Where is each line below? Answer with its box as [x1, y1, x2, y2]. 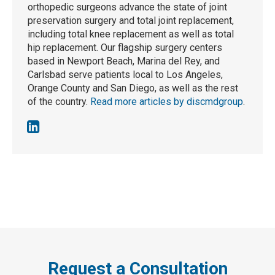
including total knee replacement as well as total [28, 28, 234, 40]
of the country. [28, 96, 90, 107]
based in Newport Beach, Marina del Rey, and [28, 55, 220, 67]
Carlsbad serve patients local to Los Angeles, [28, 69, 223, 80]
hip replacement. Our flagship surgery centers [28, 42, 222, 53]
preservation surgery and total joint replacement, [28, 15, 234, 26]
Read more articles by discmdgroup [90, 96, 243, 107]
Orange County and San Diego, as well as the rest [28, 82, 238, 94]
